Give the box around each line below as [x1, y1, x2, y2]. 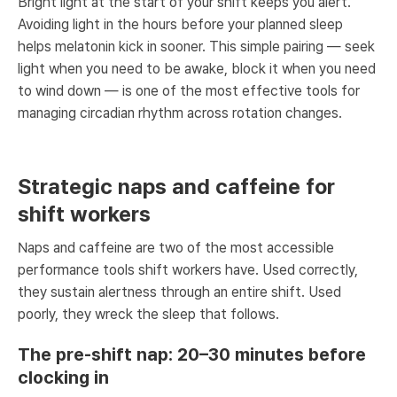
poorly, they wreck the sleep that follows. [18, 306, 279, 323]
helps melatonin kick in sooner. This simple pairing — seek [18, 38, 375, 55]
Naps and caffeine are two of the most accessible [18, 239, 334, 256]
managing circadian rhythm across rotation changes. [18, 105, 342, 121]
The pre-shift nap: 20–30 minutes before [18, 344, 366, 365]
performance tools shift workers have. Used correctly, [18, 261, 358, 278]
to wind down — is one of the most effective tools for [18, 82, 360, 99]
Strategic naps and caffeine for [18, 174, 335, 199]
